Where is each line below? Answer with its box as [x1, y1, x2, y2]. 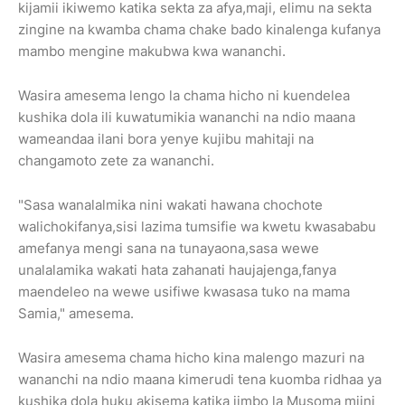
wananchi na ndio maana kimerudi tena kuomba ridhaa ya [18, 370, 381, 388]
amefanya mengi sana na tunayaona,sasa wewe [18, 239, 319, 257]
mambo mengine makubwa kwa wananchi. [18, 42, 286, 60]
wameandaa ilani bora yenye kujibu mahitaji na [18, 129, 314, 147]
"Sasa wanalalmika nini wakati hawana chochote [18, 195, 323, 213]
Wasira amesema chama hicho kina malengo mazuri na [18, 348, 364, 366]
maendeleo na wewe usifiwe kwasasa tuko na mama [18, 282, 350, 300]
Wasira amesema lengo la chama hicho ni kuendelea [18, 86, 350, 104]
